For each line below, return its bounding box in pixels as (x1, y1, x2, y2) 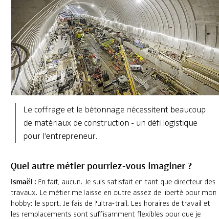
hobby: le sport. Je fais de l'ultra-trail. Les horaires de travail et (10, 198, 210, 208)
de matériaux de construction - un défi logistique (23, 117, 197, 128)
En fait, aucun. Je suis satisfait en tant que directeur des (36, 176, 216, 187)
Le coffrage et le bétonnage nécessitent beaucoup (23, 104, 206, 115)
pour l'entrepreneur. (23, 130, 97, 141)
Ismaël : (10, 175, 36, 187)
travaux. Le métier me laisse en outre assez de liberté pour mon (10, 187, 217, 197)
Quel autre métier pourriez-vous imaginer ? (10, 157, 192, 172)
